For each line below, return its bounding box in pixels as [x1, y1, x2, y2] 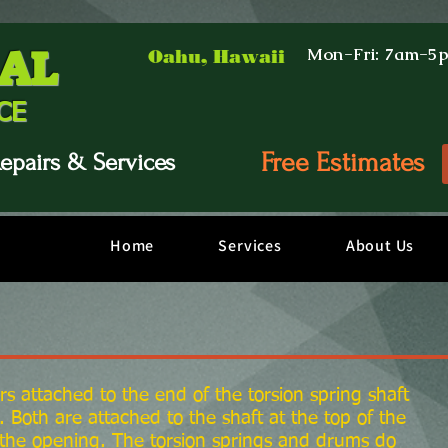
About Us [345, 235, 415, 256]
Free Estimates [260, 147, 425, 178]
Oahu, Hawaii [147, 46, 285, 68]
